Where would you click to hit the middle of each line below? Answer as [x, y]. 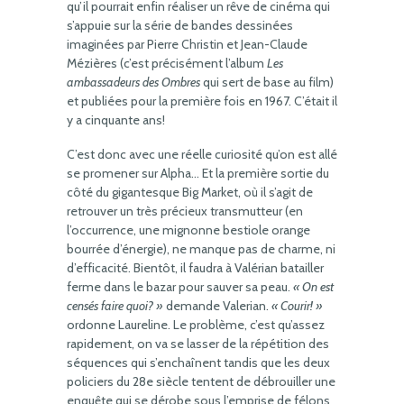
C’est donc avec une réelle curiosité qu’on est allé [202, 154]
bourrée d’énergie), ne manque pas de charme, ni [201, 249]
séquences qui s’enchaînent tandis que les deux [198, 363]
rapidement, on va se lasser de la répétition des [198, 344]
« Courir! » [297, 306]
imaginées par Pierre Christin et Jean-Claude [187, 44]
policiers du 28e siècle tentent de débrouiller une [201, 381]
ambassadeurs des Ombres [133, 82]
